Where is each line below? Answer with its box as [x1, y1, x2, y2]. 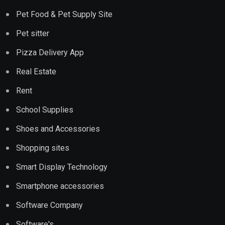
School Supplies [16, 105, 73, 115]
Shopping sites [16, 143, 69, 153]
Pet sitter [16, 29, 49, 39]
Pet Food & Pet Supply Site [16, 10, 113, 20]
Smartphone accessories [16, 181, 104, 191]
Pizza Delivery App [16, 48, 84, 58]
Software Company [16, 200, 83, 210]
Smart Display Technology [16, 162, 107, 172]
